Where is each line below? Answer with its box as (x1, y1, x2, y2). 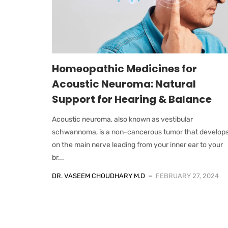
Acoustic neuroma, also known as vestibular (52, 115, 193, 124)
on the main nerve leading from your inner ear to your (52, 140, 223, 149)
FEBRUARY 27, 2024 (156, 172, 219, 180)
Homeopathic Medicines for (52, 61, 197, 76)
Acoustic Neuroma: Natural (52, 76, 196, 91)
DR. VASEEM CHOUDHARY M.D (52, 172, 145, 180)
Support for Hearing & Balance (52, 92, 212, 106)
